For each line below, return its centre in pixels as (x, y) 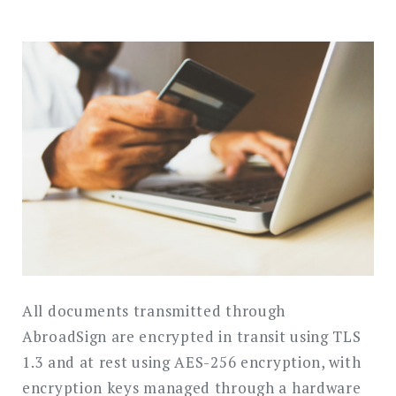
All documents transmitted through (154, 311)
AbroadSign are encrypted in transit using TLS (192, 337)
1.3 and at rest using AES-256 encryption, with (192, 362)
